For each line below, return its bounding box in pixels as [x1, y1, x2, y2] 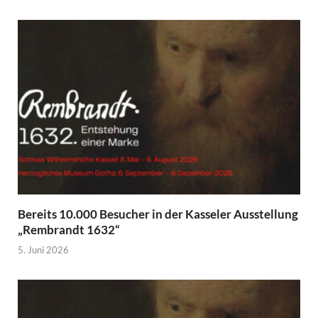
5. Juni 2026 [18, 244, 69, 256]
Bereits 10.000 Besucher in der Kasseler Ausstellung [18, 206, 298, 221]
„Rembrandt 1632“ [18, 221, 120, 237]
